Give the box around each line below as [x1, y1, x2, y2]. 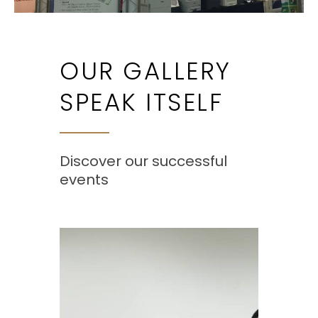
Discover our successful [60, 151, 227, 172]
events [60, 170, 109, 190]
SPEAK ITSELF [60, 85, 223, 120]
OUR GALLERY [60, 54, 231, 89]
